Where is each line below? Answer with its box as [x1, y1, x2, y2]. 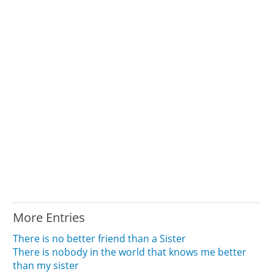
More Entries [13, 209, 86, 226]
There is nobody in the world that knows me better [13, 245, 247, 259]
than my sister [13, 258, 80, 272]
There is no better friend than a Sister [13, 231, 187, 245]
